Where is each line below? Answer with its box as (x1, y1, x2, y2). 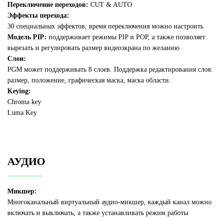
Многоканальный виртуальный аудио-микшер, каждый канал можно (7, 198, 212, 206)
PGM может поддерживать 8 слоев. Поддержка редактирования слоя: (7, 66, 213, 74)
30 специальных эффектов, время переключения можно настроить (7, 23, 203, 30)
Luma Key (7, 109, 41, 117)
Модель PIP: (7, 33, 47, 41)
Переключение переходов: (7, 1, 88, 9)
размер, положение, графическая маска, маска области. (7, 77, 171, 84)
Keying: (7, 87, 31, 95)
